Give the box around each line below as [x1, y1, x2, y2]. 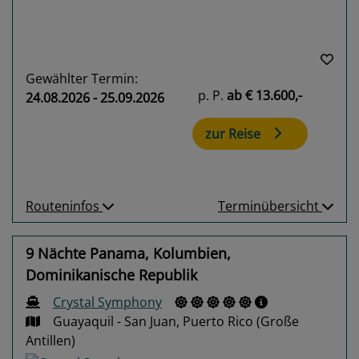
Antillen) [26, 331, 75, 349]
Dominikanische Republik [26, 264, 197, 284]
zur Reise [205, 124, 260, 143]
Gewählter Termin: [26, 69, 138, 87]
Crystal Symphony [53, 292, 162, 311]
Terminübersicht [218, 196, 322, 215]
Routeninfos [26, 196, 103, 215]
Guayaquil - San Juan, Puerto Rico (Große [53, 312, 299, 330]
